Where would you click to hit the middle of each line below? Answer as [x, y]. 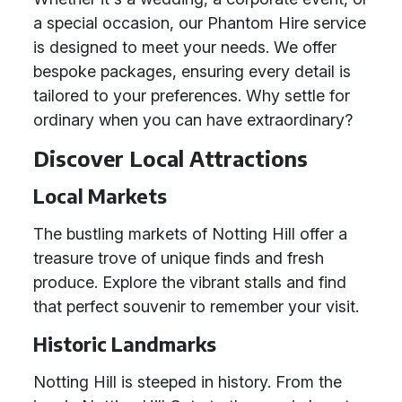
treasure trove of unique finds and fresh [179, 258]
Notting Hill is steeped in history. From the [188, 382]
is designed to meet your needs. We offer [185, 47]
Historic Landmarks [125, 344]
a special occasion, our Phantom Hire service [200, 23]
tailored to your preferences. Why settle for [192, 96]
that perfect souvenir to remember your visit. [196, 306]
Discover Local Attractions [170, 158]
